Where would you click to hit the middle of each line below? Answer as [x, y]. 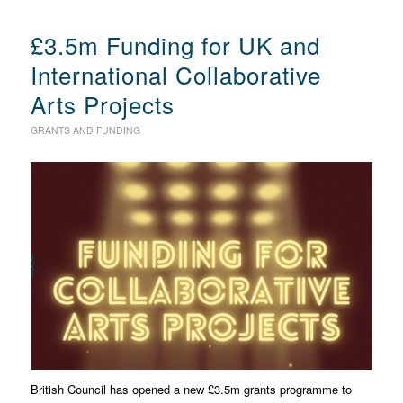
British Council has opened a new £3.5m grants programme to [191, 390]
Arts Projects [102, 104]
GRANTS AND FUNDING [85, 130]
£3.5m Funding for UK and [175, 45]
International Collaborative [175, 75]
